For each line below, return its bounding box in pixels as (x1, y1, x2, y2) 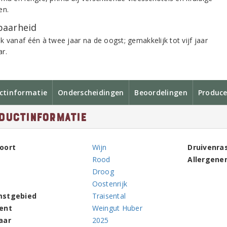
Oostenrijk (92, 179, 128, 188)
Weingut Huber (92, 203, 142, 213)
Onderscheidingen (58, 88, 124, 97)
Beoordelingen (134, 88, 187, 97)
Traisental (92, 191, 126, 201)
